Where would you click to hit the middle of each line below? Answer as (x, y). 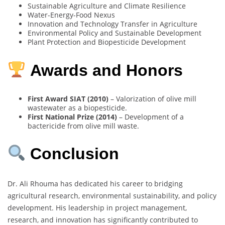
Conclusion (75, 154)
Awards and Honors (107, 70)
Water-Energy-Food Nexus (71, 15)
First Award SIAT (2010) (68, 98)
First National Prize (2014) (72, 117)
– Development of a (150, 117)
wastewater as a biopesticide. (77, 107)
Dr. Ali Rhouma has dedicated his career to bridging (95, 183)
